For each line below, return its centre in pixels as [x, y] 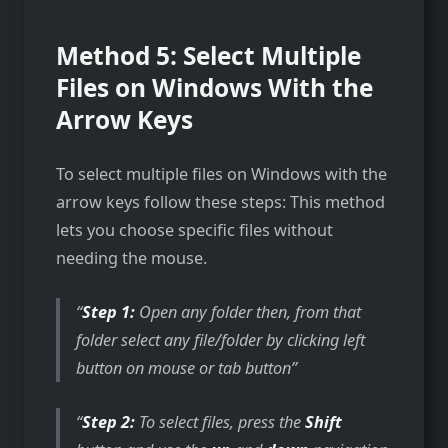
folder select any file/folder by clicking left [221, 339]
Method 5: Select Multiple [208, 55]
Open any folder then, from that [248, 311]
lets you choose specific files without [194, 229]
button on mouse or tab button [184, 367]
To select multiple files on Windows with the [221, 173]
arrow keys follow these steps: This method [220, 201]
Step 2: [111, 421]
